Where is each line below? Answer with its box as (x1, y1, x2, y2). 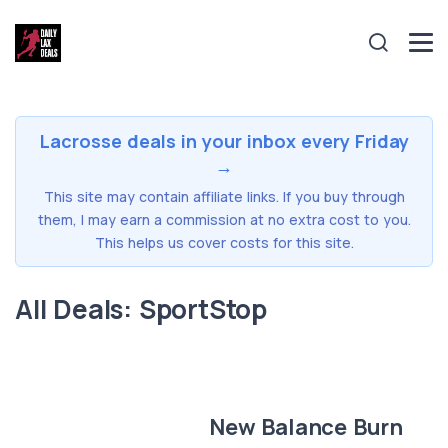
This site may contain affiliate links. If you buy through (43, 186, 405, 206)
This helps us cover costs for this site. (94, 232, 354, 252)
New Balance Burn (209, 411, 403, 442)
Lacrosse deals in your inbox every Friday (39, 128, 409, 153)
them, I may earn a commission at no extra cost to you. (37, 209, 411, 229)
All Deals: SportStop (15, 290, 267, 327)
